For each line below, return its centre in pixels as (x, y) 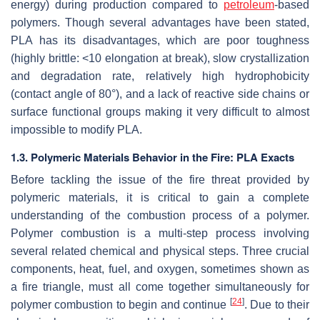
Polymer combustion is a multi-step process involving (160, 233)
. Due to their (277, 304)
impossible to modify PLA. (76, 129)
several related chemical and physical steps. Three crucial (160, 251)
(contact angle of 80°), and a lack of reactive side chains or (160, 94)
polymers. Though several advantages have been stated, (160, 22)
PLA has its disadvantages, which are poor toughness (160, 40)
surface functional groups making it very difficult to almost (160, 111)
